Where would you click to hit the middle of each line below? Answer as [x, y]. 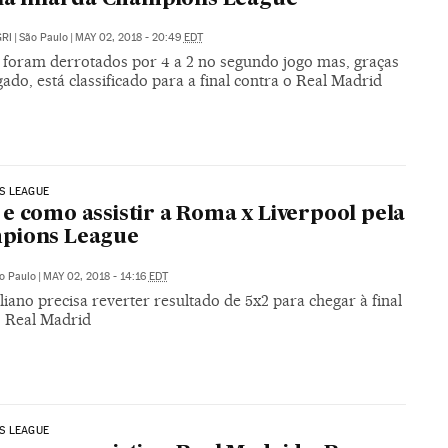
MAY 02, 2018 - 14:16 [95, 277]
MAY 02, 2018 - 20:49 [129, 37]
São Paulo [43, 37]
